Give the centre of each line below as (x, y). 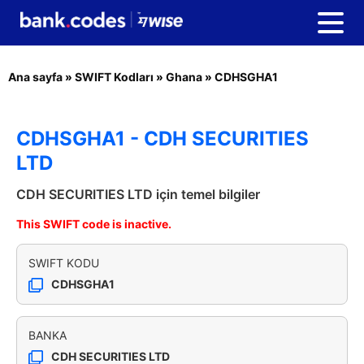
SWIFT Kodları (114, 77)
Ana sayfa (35, 77)
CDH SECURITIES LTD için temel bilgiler (138, 194)
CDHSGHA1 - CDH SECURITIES (162, 139)
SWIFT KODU (64, 263)
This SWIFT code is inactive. (94, 224)
